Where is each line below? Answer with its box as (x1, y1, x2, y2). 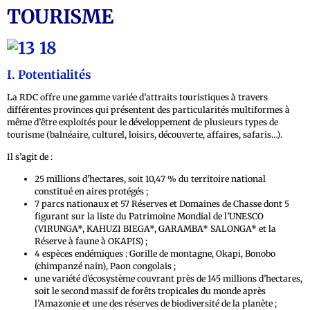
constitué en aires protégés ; (35, 186, 148, 197)
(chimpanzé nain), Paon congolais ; (35, 261, 176, 272)
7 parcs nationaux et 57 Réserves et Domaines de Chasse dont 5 (35, 199, 289, 210)
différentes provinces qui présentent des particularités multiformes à (7, 104, 290, 116)
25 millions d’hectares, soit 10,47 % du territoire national (35, 174, 266, 185)
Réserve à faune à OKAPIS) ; (35, 236, 147, 247)
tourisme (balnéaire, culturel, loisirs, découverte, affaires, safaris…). (7, 129, 282, 140)
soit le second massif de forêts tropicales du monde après (35, 286, 266, 297)
